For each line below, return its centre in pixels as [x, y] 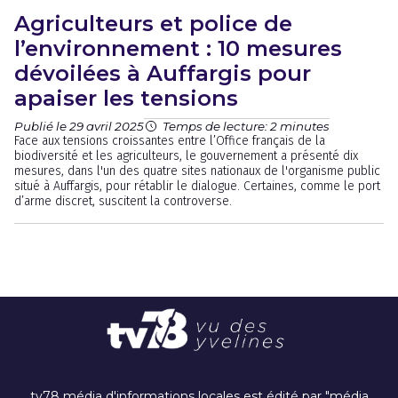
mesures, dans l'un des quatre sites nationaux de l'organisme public [197, 171]
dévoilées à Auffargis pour [163, 73]
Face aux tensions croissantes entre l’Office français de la [170, 141]
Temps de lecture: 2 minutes [246, 126]
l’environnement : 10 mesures [178, 48]
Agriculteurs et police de [153, 24]
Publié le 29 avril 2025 [79, 126]
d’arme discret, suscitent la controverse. [123, 201]
